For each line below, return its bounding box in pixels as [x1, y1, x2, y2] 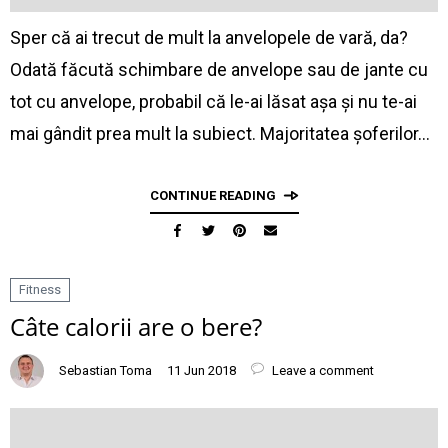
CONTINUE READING [149, 188, 276, 203]
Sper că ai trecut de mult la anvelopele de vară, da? [10, 27, 408, 48]
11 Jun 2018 [167, 363, 236, 378]
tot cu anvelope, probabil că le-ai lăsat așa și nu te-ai [10, 91, 417, 112]
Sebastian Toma [59, 363, 152, 378]
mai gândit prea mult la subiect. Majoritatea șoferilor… [10, 123, 430, 144]
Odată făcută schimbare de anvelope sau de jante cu [10, 59, 428, 80]
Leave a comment [269, 363, 374, 378]
